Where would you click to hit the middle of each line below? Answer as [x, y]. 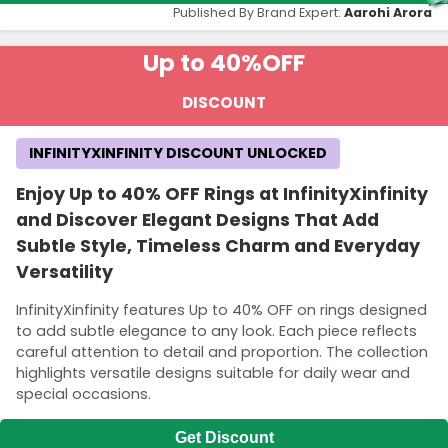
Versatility [64, 272]
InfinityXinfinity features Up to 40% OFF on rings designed [221, 309]
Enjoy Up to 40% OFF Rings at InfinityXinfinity [222, 194]
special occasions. [83, 393]
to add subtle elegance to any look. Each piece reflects [216, 330]
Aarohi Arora [388, 13]
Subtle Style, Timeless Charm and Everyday [218, 246]
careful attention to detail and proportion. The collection [222, 351]
